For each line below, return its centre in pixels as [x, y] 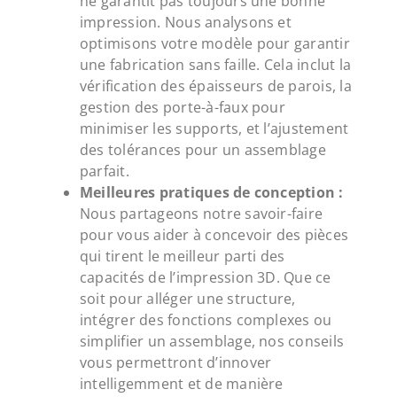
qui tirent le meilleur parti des [182, 257]
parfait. [104, 171]
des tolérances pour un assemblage [202, 150]
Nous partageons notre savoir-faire [201, 214]
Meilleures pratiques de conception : [211, 193]
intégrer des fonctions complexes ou [206, 320]
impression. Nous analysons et [185, 23]
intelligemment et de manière [181, 384]
